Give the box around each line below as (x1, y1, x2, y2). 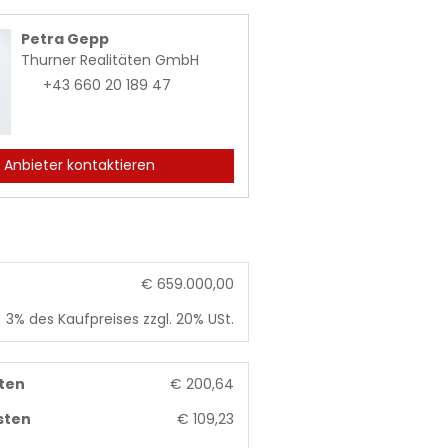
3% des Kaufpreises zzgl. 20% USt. (5, 308, 234, 329)
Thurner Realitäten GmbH (21, 50, 200, 70)
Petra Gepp (21, 29, 110, 49)
